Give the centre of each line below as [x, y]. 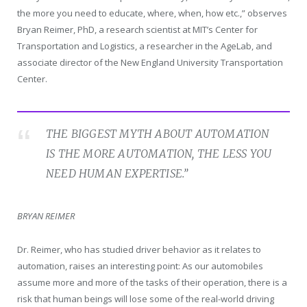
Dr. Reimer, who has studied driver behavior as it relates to [139, 249]
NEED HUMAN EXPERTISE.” [117, 174]
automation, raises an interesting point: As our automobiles [140, 266]
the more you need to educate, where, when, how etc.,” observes [152, 13]
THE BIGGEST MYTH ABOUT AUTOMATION [158, 134]
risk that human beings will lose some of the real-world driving [146, 298]
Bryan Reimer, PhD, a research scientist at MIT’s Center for [137, 30]
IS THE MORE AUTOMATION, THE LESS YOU [159, 154]
